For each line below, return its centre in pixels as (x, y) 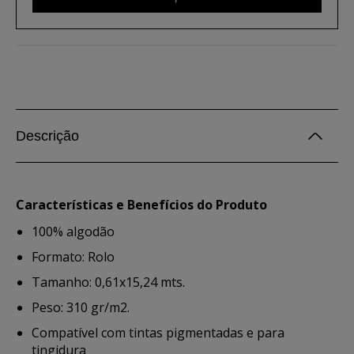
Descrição (47, 136)
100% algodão (73, 232)
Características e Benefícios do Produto (141, 205)
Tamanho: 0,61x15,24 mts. (108, 282)
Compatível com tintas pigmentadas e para (158, 333)
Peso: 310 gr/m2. (81, 307)
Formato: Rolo (73, 257)
